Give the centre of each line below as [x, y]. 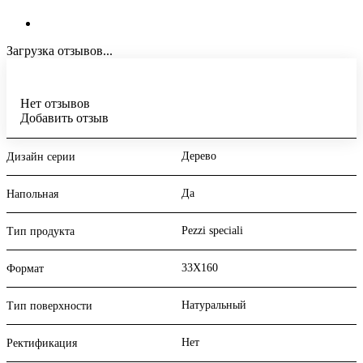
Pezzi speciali [212, 231]
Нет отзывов [55, 104]
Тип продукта [41, 232]
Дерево [199, 156]
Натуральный [214, 305]
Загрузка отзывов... [60, 51]
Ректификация [42, 344]
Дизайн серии [41, 157]
